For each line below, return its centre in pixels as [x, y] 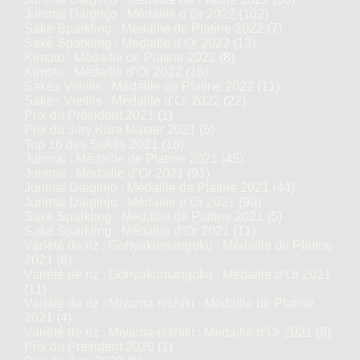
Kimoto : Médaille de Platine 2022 [120, 57]
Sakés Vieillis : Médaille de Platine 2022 [139, 86]
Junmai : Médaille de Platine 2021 [121, 159]
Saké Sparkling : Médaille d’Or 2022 [127, 43]
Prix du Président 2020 [89, 347]
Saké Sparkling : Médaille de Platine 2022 [144, 29]
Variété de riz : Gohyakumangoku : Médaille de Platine [178, 245]
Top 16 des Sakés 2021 [91, 144]
